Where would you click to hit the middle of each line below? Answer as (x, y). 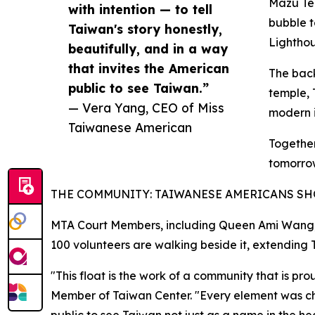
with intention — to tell (140, 9)
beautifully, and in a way (148, 49)
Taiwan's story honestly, (145, 29)
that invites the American (149, 69)
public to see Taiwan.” (139, 88)
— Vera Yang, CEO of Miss (146, 108)
